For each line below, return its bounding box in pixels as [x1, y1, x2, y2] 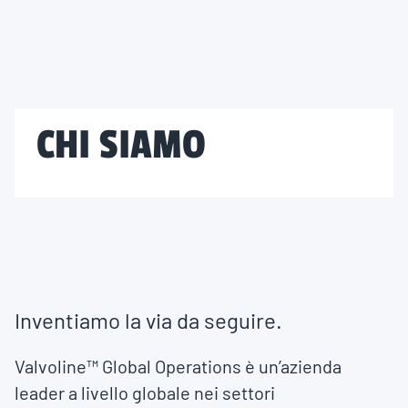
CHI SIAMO [36, 121, 206, 170]
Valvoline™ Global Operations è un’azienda [15, 355, 342, 378]
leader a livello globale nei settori [15, 382, 275, 404]
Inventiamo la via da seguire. [15, 307, 282, 334]
